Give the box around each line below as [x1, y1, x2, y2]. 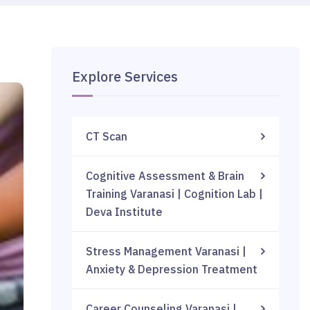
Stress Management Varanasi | [86, 244, 247, 258]
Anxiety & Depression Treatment [86, 262, 258, 276]
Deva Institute [86, 205, 163, 219]
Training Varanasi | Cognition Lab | [86, 187, 264, 201]
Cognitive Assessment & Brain [86, 169, 245, 183]
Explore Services [72, 67, 179, 86]
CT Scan [86, 129, 128, 143]
